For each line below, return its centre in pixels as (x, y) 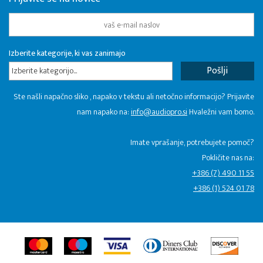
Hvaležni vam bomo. (221, 112)
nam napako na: (104, 112)
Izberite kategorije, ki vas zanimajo (67, 53)
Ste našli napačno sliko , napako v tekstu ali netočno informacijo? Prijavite (134, 97)
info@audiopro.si (159, 112)
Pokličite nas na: (228, 158)
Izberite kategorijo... (44, 71)
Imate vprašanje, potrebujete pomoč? (192, 143)
